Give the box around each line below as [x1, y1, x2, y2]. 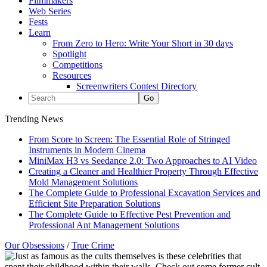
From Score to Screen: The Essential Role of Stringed [29, 134, 230, 144]
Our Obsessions [5, 240, 64, 250]
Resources [52, 70, 91, 80]
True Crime [72, 240, 114, 250]
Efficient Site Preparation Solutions [29, 198, 160, 209]
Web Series [29, 6, 71, 16]
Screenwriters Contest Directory [76, 81, 197, 91]
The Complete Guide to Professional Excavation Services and [29, 188, 260, 198]
